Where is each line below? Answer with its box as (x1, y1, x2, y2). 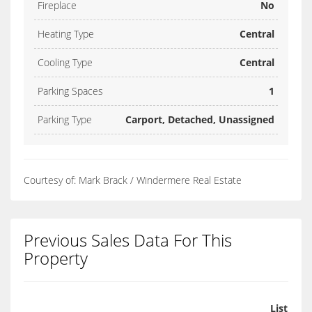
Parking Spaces (38, 84, 103, 98)
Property (24, 247, 88, 270)
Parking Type (38, 113, 92, 127)
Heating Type (38, 27, 94, 41)
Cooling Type (38, 56, 93, 70)
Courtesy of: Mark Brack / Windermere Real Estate (24, 173, 242, 187)
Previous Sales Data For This (24, 228, 232, 252)
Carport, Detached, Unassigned (125, 113, 274, 127)
